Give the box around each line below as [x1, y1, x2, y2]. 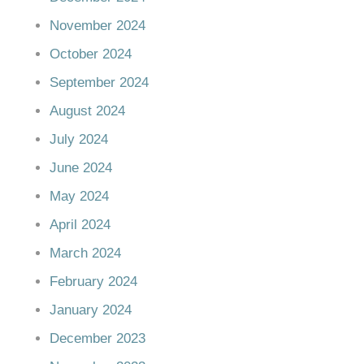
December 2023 [50, 330, 145, 346]
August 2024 [50, 102, 125, 119]
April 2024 [50, 216, 110, 232]
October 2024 [50, 45, 132, 62]
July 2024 [50, 131, 108, 147]
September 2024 [50, 74, 149, 90]
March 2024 [50, 245, 121, 261]
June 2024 [50, 159, 112, 175]
